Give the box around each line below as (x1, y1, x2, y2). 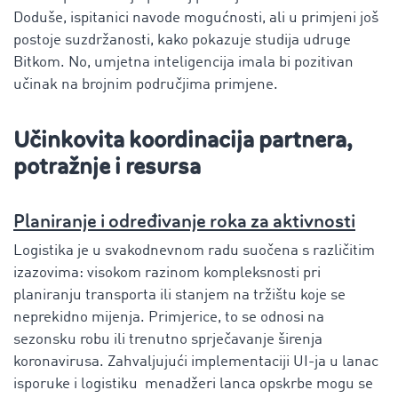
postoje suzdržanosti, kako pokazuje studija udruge (13, 32, 351, 48)
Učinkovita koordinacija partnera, (13, 124, 353, 155)
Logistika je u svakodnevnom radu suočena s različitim (13, 243, 375, 259)
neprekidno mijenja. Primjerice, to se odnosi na (13, 309, 324, 325)
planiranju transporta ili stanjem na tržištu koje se (13, 287, 346, 303)
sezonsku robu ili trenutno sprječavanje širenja (13, 331, 322, 347)
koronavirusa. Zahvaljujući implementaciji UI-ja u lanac (13, 354, 378, 370)
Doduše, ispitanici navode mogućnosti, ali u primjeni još (13, 10, 378, 26)
